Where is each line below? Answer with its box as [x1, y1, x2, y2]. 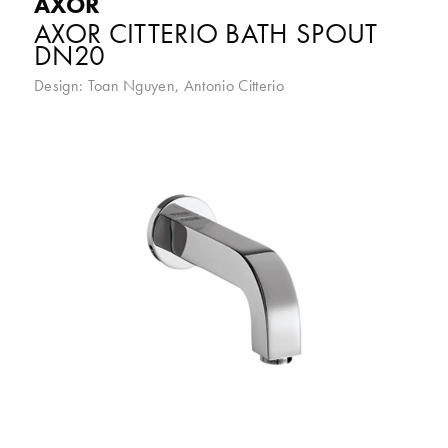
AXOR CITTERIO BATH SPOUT [34, 16, 378, 50]
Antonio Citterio [183, 75, 284, 95]
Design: [34, 75, 88, 95]
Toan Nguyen [87, 75, 176, 95]
